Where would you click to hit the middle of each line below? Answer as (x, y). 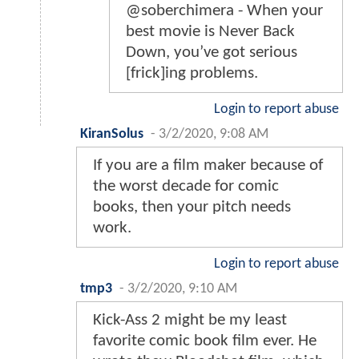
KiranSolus (112, 134)
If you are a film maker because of (208, 165)
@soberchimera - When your (224, 10)
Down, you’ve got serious (212, 52)
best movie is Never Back (210, 31)
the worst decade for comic (186, 186)
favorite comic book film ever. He (205, 341)
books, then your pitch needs (192, 207)
